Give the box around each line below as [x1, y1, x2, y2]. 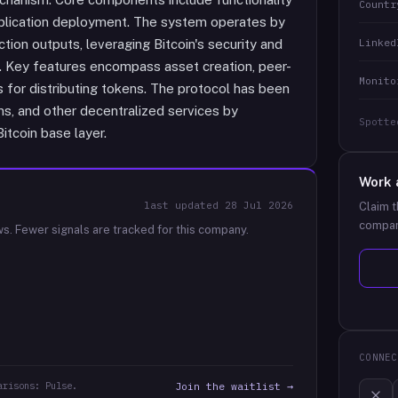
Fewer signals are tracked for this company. [12, 223, 249, 236]
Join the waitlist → [175, 379, 294, 393]
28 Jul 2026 [225, 199, 294, 211]
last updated [144, 199, 226, 211]
